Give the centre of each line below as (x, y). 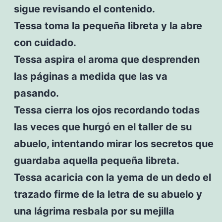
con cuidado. (45, 42)
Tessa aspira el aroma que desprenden (107, 59)
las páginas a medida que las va (90, 76)
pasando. (36, 93)
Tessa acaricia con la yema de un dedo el (112, 177)
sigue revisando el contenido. (84, 9)
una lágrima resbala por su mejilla (94, 211)
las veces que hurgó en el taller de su (103, 127)
